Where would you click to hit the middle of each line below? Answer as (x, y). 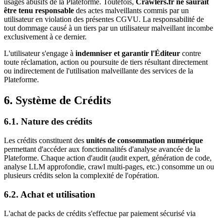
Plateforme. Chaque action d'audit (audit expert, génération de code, (108, 158)
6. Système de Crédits (57, 100)
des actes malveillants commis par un (131, 10)
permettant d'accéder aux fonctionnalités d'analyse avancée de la (102, 149)
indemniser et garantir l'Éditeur (128, 53)
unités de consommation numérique (145, 141)
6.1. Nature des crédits (48, 122)
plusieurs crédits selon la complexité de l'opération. (82, 176)
